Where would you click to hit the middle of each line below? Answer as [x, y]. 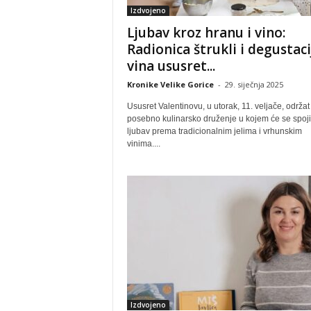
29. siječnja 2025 [254, 84]
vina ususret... [171, 66]
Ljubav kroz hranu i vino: [206, 33]
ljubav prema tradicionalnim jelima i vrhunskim [214, 131]
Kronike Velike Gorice [170, 84]
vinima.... [143, 144]
